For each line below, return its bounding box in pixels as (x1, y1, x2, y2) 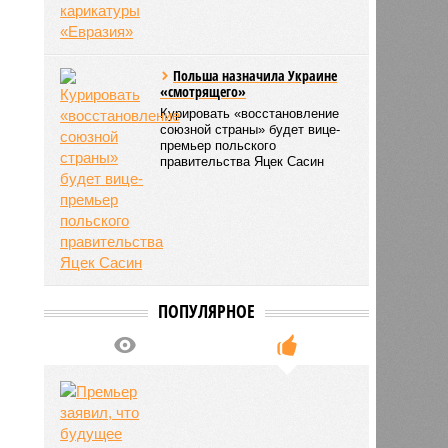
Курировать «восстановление (160, 105, 340, 121)
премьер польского (160, 137, 277, 153)
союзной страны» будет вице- (160, 121, 341, 137)
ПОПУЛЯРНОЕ (157, 298, 255, 323)
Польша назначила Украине (173, 65, 338, 85)
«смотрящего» (160, 81, 247, 101)
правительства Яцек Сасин (160, 153, 325, 169)
